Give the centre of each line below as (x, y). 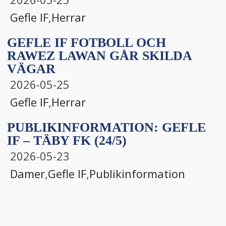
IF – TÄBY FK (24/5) (67, 140)
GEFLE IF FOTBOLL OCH (87, 42)
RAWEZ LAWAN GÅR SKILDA (99, 55)
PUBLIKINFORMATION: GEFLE (106, 127)
